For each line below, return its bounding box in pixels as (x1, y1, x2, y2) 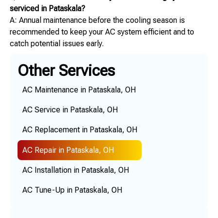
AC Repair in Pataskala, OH (22, 145, 114, 155)
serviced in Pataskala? (10, 4, 85, 14)
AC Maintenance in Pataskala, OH (22, 85, 136, 94)
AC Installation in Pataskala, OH (22, 165, 129, 175)
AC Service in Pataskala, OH (22, 105, 118, 115)
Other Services (18, 61, 115, 80)
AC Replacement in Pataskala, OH (22, 125, 137, 135)
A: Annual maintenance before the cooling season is (10, 16, 185, 25)
